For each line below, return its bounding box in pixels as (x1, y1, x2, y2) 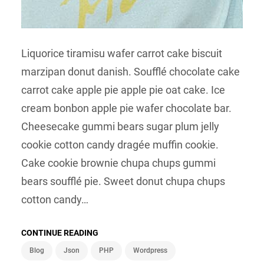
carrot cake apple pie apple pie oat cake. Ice (21, 84, 225, 97)
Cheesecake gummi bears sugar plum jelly (21, 120, 219, 133)
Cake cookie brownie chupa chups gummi (21, 157, 216, 170)
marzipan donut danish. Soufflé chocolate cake (21, 65, 240, 78)
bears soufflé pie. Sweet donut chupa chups (21, 175, 225, 188)
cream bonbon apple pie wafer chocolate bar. (21, 102, 232, 115)
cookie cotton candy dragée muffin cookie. (21, 138, 219, 151)
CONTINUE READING (21, 228, 98, 238)
